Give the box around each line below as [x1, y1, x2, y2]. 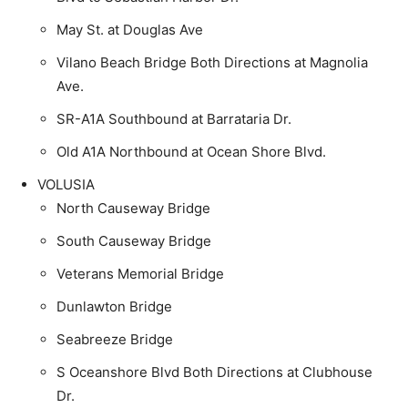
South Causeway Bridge [56, 231, 211, 250]
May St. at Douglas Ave [56, 20, 203, 38]
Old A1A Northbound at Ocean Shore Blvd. [56, 142, 326, 160]
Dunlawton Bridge [56, 297, 172, 315]
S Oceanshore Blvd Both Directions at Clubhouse [56, 362, 372, 381]
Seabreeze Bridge [56, 330, 173, 348]
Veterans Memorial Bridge [56, 264, 224, 282]
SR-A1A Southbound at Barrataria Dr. [56, 109, 291, 127]
